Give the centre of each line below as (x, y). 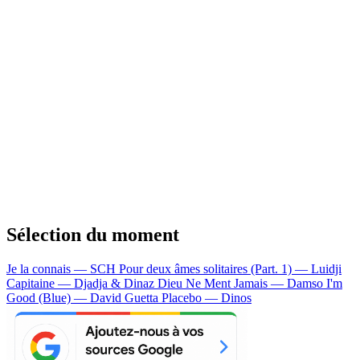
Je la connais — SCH (63, 268)
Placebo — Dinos (207, 297)
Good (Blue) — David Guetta (84, 297)
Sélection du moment (93, 234)
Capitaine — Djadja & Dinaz (82, 283)
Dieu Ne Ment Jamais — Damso (242, 283)
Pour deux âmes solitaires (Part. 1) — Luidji (230, 268)
